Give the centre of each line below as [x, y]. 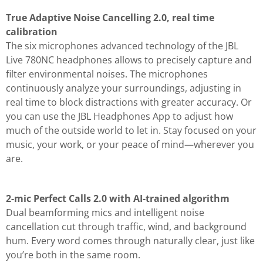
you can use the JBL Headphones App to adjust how [119, 116]
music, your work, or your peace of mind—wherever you [130, 144]
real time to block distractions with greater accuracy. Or [129, 102]
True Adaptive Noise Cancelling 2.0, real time [110, 17]
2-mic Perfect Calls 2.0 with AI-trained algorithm [118, 198]
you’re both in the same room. [73, 254]
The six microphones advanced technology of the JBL [122, 45]
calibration [32, 31]
